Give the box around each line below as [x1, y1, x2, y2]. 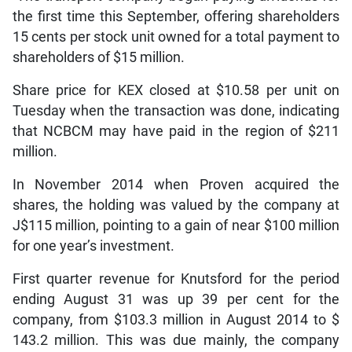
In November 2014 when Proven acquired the [12, 176, 340, 192]
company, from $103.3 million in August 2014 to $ [12, 311, 340, 328]
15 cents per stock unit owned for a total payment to [12, 28, 340, 45]
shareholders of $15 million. [12, 49, 185, 65]
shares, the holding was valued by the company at [12, 196, 340, 213]
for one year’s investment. [12, 237, 174, 254]
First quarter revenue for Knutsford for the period [12, 270, 340, 287]
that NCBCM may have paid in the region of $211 [12, 123, 340, 139]
